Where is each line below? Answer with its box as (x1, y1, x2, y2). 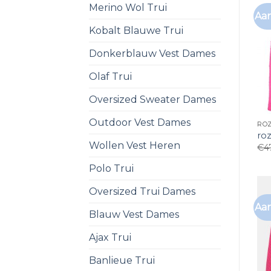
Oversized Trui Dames (89, 185, 195, 197)
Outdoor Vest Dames (89, 116, 191, 128)
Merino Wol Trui (89, 1, 167, 13)
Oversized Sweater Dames (89, 93, 216, 105)
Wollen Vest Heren (89, 139, 180, 151)
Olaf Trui (89, 70, 132, 82)
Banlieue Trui (89, 254, 155, 266)
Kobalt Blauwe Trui (89, 24, 183, 36)
